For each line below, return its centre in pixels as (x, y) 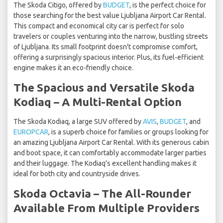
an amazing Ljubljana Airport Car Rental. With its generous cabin (111, 143)
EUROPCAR (31, 132)
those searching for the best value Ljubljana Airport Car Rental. (110, 16)
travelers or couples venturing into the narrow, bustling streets (111, 37)
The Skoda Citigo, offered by (58, 5)
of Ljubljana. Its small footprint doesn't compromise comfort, (106, 47)
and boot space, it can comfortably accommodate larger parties (110, 153)
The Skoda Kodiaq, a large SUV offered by (78, 122)
